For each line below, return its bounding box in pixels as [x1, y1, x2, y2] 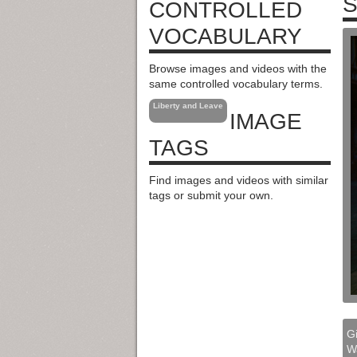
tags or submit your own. [149, 188, 273, 202]
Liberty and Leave [153, 101, 223, 111]
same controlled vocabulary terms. [149, 76, 323, 90]
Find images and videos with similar [149, 173, 328, 186]
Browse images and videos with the [149, 61, 327, 75]
